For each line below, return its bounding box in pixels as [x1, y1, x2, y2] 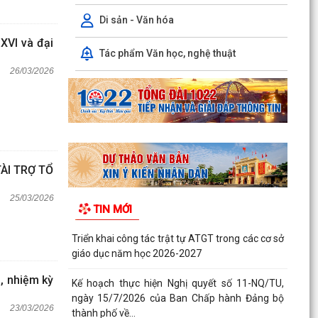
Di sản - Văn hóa [99, 14, 174, 26]
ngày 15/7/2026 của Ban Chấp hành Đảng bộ [71, 292, 284, 304]
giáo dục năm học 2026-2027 [71, 248, 202, 259]
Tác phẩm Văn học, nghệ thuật [99, 47, 236, 59]
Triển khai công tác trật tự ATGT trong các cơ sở [71, 233, 284, 244]
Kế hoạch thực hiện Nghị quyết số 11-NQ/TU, [71, 277, 284, 289]
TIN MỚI [92, 203, 132, 216]
